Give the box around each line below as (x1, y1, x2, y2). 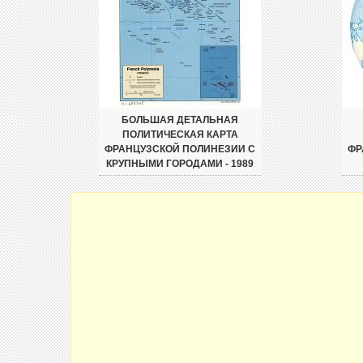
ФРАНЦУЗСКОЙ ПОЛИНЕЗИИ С (105, 143, 255, 155)
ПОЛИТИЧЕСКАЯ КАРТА (122, 129, 238, 140)
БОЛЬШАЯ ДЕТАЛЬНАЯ (122, 114, 238, 126)
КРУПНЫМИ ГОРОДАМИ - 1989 (106, 158, 254, 169)
